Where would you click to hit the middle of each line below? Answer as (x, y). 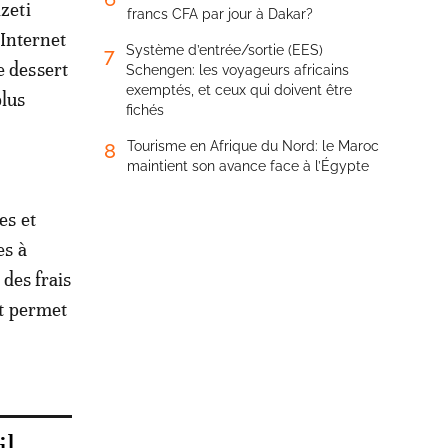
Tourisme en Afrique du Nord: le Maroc (253, 146)
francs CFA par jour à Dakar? (220, 14)
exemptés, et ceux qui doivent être (239, 90)
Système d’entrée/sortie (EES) (224, 50)
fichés (145, 110)
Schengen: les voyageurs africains (237, 70)
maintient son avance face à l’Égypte (248, 166)
